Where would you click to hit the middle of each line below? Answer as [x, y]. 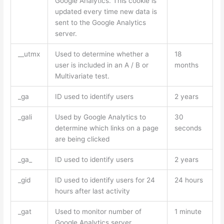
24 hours [188, 180]
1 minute [188, 212]
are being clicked [82, 139]
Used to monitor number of [98, 212]
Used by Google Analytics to [100, 117]
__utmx [29, 54]
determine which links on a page [106, 128]
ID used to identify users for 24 [105, 180]
